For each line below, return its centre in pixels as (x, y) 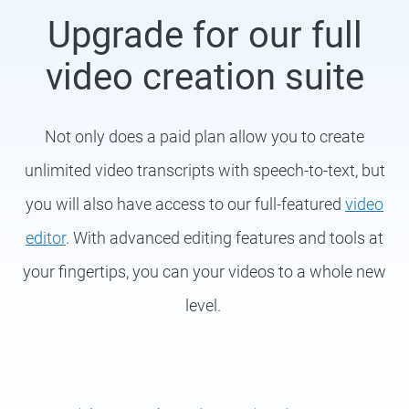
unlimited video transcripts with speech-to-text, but (204, 171)
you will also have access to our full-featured (185, 204)
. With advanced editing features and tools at (225, 238)
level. (204, 306)
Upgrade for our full (204, 36)
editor (46, 238)
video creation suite (204, 78)
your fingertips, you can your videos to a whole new (204, 272)
